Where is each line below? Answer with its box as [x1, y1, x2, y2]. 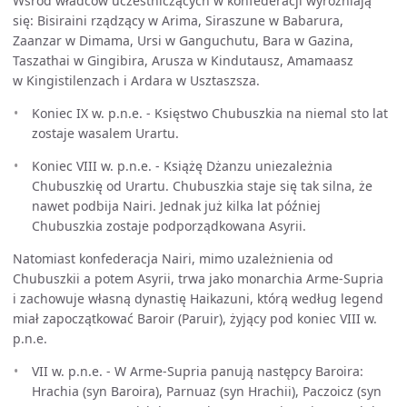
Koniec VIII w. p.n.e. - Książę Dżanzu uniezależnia [32, 157, 333, 174]
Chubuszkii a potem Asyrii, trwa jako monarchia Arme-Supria [13, 270, 383, 287]
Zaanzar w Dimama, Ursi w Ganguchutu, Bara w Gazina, [13, 32, 353, 49]
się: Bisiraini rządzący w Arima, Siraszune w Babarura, [13, 12, 343, 29]
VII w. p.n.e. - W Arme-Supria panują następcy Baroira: [32, 362, 363, 380]
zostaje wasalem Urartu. [32, 124, 179, 142]
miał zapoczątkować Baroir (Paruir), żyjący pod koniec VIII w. [13, 310, 377, 327]
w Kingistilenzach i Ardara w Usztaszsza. [13, 72, 260, 89]
